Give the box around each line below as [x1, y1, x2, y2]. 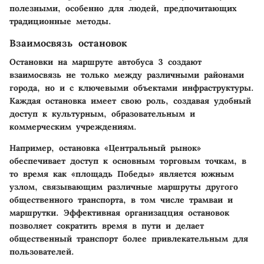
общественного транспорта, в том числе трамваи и [9, 194, 233, 206]
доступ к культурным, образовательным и [9, 108, 195, 120]
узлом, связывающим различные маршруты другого [9, 181, 238, 193]
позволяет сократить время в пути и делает [9, 220, 204, 232]
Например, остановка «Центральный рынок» [9, 143, 201, 154]
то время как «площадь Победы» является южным [9, 169, 234, 180]
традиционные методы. [9, 16, 111, 27]
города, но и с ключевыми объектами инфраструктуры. [9, 82, 254, 94]
